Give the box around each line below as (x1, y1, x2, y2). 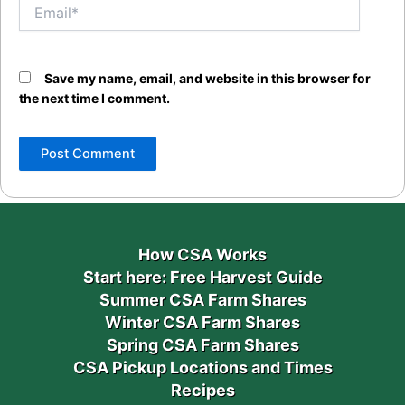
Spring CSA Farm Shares (106, 334, 299, 354)
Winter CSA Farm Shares (105, 312, 300, 332)
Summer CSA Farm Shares (99, 289, 306, 309)
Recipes (170, 380, 235, 400)
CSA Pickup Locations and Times (72, 357, 333, 377)
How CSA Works (138, 244, 267, 264)
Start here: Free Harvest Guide (82, 267, 323, 287)
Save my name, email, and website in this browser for (44, 71, 371, 87)
